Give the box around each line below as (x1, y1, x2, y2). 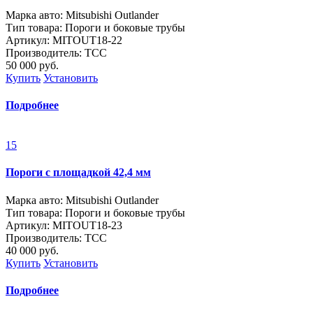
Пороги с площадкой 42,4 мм (6, 166, 151, 179)
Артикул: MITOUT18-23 (6, 219, 122, 231)
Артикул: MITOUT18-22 (6, 34, 122, 46)
